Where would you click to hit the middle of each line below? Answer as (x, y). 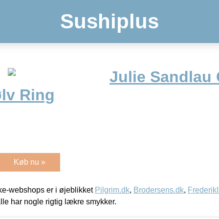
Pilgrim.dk (112, 190)
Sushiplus (109, 21)
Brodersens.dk (159, 190)
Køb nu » (30, 162)
